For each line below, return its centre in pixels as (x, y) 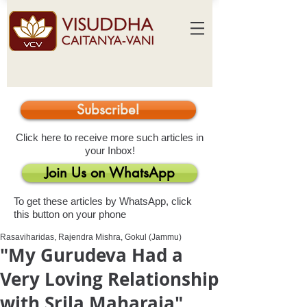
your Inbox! (110, 150)
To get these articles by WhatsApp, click (103, 201)
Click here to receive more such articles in (110, 137)
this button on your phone (70, 214)
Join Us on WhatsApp (110, 173)
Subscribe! (108, 110)
